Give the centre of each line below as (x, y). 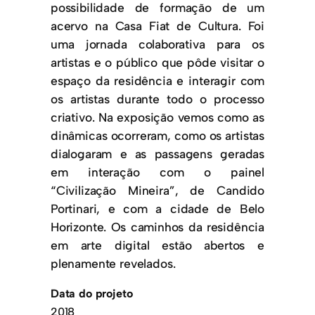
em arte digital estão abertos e (157, 245)
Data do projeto (92, 293)
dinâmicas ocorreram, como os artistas (157, 135)
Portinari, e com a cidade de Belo (157, 208)
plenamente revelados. (113, 263)
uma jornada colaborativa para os (157, 44)
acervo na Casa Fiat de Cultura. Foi (157, 25)
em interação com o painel (157, 172)
